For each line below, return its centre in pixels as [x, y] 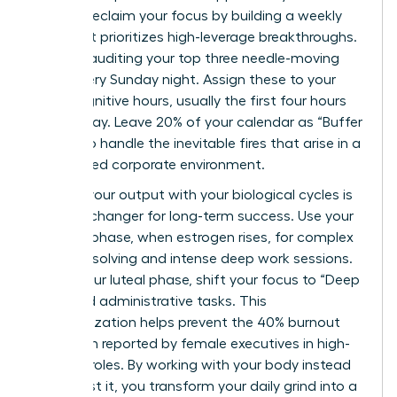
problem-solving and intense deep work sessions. [193, 258]
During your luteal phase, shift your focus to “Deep [196, 280]
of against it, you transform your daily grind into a [195, 386]
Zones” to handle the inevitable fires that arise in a [197, 143]
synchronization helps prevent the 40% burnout [187, 322]
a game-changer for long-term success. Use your [193, 216]
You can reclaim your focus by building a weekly [187, 16]
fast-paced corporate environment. [149, 164]
